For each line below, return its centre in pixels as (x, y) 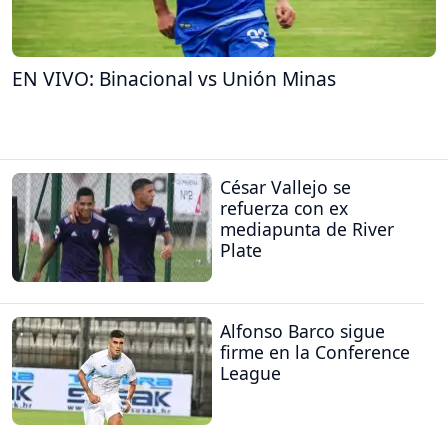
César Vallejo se (285, 187)
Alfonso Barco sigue (302, 330)
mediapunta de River (307, 229)
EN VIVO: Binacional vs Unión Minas (174, 78)
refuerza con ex (284, 208)
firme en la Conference (315, 351)
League (250, 372)
